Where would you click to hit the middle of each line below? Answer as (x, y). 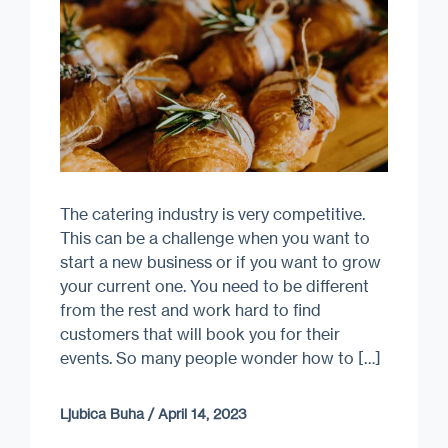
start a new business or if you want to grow (220, 261)
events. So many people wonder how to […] (220, 357)
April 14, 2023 (202, 413)
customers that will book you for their (200, 333)
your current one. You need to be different (214, 285)
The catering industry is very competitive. (212, 213)
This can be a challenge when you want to (215, 237)
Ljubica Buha (102, 413)
